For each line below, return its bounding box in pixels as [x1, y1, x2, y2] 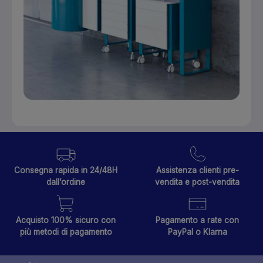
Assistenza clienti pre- [156, 165, 239, 175]
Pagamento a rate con [156, 215, 239, 225]
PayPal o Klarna [167, 227, 227, 237]
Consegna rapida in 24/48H [14, 165, 117, 175]
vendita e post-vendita [155, 177, 240, 187]
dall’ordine [46, 177, 85, 187]
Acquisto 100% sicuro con [16, 215, 116, 225]
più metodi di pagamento [19, 227, 112, 237]
